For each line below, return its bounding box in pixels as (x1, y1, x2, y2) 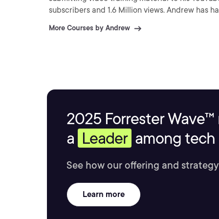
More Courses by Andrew (49, 24, 130, 32)
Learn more (83, 190, 125, 199)
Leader (82, 129, 128, 148)
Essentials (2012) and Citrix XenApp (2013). (49, 17, 200, 26)
